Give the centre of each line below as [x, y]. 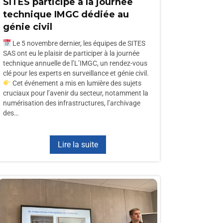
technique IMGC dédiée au [66, 14]
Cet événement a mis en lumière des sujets [76, 83]
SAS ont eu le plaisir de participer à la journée [71, 53]
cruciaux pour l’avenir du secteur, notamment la [76, 93]
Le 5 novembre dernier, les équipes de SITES [78, 43]
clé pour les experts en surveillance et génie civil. [76, 73]
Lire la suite [78, 145]
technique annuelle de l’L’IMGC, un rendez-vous [75, 63]
